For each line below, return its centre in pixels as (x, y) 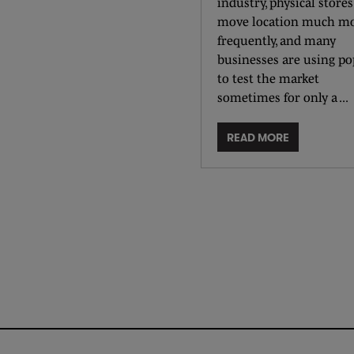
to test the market (268, 78)
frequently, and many (277, 40)
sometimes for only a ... (283, 97)
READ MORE (258, 137)
